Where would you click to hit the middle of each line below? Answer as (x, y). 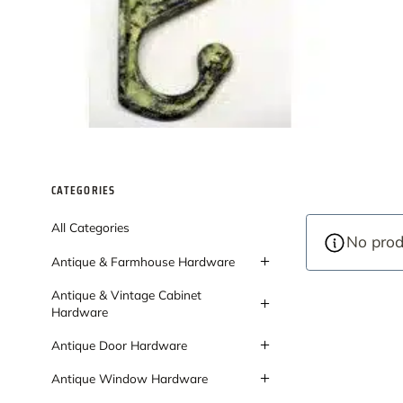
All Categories (90, 227)
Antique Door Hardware (119, 345)
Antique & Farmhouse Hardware (143, 262)
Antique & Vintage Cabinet (126, 295)
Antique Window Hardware (129, 378)
